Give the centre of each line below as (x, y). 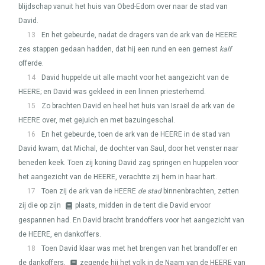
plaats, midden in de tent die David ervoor (143, 205)
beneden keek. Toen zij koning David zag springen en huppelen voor (128, 163)
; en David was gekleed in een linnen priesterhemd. (123, 92)
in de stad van (206, 134)
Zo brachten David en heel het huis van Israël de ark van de (138, 106)
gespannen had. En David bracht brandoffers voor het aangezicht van (131, 220)
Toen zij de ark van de (78, 191)
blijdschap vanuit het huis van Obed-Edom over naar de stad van (123, 7)
